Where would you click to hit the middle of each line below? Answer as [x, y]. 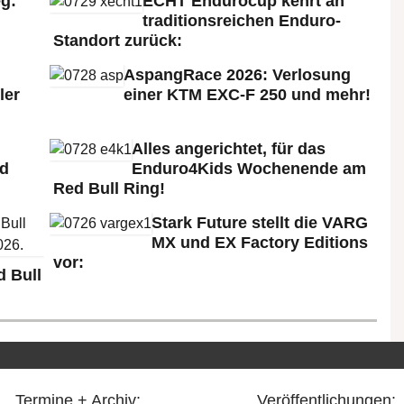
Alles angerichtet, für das [229, 148]
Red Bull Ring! [109, 188]
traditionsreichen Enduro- [242, 20]
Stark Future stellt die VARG [260, 222]
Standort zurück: [118, 40]
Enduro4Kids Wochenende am [249, 168]
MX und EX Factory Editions [260, 242]
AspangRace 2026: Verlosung [237, 74]
